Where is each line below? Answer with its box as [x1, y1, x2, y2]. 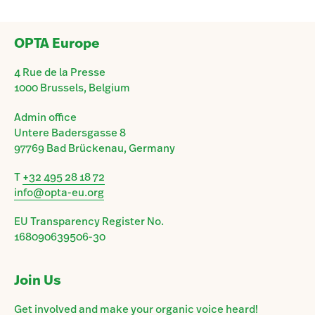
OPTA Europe [14, 34, 100, 53]
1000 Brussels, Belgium [14, 80, 130, 96]
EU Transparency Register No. [14, 213, 164, 229]
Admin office [14, 109, 77, 124]
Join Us [14, 270, 61, 290]
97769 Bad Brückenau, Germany [14, 140, 175, 155]
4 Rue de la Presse [14, 65, 105, 80]
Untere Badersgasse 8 [14, 124, 126, 140]
